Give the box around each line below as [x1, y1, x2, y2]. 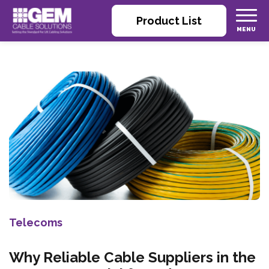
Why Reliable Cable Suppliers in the [9, 249, 256, 266]
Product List [136, 14, 202, 27]
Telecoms [9, 216, 62, 229]
